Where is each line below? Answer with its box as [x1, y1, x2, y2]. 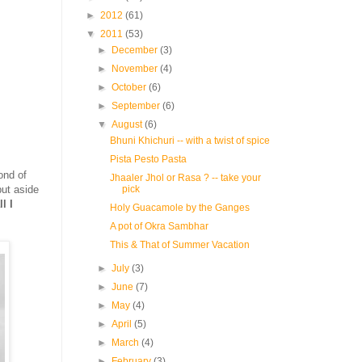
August [112, 119, 145, 130]
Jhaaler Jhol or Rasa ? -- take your [109, 172, 261, 183]
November [112, 63, 161, 74]
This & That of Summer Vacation [109, 239, 250, 250]
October [112, 82, 149, 93]
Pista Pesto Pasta [109, 154, 187, 165]
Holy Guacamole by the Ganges [109, 202, 250, 213]
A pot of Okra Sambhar [109, 221, 208, 232]
